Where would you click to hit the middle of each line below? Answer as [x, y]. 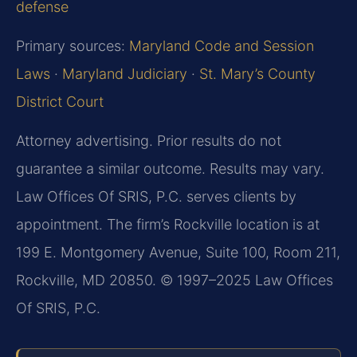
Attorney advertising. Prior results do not [149, 141]
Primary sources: [73, 45]
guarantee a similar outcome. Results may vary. [170, 169]
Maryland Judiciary [125, 73]
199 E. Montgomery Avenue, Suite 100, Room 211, [178, 253]
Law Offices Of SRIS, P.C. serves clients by [156, 197]
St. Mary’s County [257, 73]
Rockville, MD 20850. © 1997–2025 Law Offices [175, 280]
